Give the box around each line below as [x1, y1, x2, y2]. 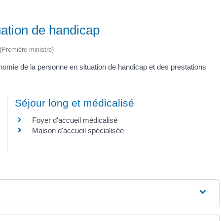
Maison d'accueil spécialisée [32, 126, 124, 135]
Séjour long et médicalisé [15, 97, 134, 109]
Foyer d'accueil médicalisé [32, 115, 117, 124]
